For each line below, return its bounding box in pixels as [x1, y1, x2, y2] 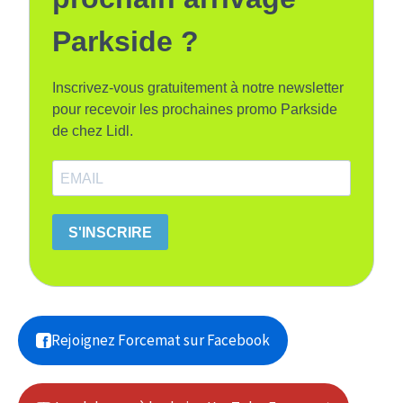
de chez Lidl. [52, 123, 133, 139]
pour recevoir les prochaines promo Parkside [52, 102, 337, 118]
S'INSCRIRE [68, 224, 152, 240]
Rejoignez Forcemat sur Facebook [51, 330, 270, 351]
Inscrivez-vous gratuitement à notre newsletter [52, 80, 344, 96]
